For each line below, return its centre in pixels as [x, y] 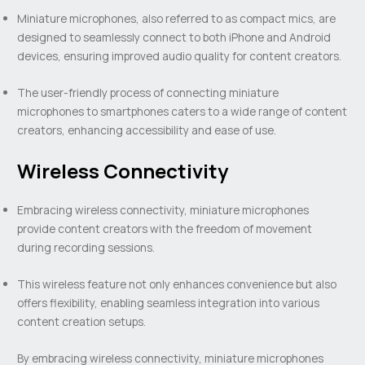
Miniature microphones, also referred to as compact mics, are [177, 19]
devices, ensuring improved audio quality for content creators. [180, 56]
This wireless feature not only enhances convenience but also [177, 284]
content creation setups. [82, 321]
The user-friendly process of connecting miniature [148, 93]
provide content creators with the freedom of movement [165, 228]
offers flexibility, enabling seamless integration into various [169, 302]
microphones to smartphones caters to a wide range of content [182, 112]
